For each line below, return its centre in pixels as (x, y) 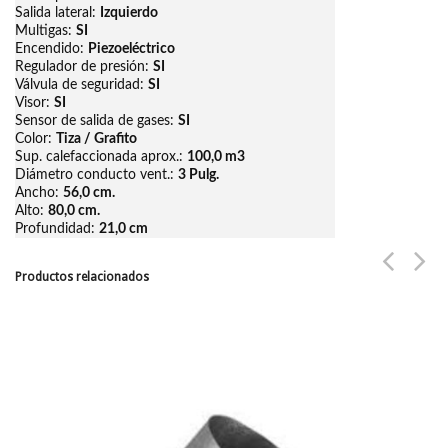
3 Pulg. (198, 174)
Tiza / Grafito (96, 138)
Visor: (34, 102)
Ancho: (39, 192)
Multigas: (45, 30)
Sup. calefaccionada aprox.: (101, 156)
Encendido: (51, 48)
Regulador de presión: (84, 66)
